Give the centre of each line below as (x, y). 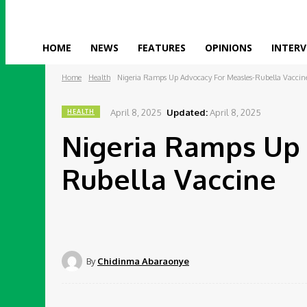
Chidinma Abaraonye (143, 261)
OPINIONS (229, 48)
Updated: (187, 112)
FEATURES (162, 48)
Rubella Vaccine (169, 179)
